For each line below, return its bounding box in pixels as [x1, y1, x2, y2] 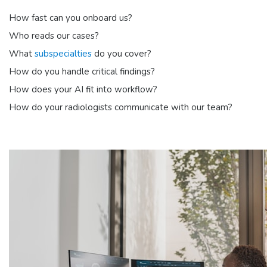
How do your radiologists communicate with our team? [9, 101, 232, 114]
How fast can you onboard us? [9, 12, 132, 24]
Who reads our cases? [9, 30, 99, 42]
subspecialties [35, 48, 92, 60]
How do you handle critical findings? [9, 66, 155, 78]
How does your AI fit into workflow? [9, 83, 157, 96]
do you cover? [92, 48, 151, 60]
